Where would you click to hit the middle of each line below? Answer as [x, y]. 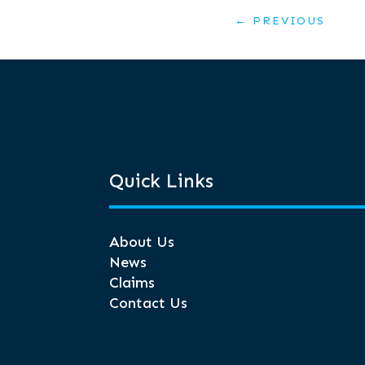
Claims [132, 283]
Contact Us [149, 303]
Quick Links [162, 181]
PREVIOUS [288, 21]
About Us [142, 242]
